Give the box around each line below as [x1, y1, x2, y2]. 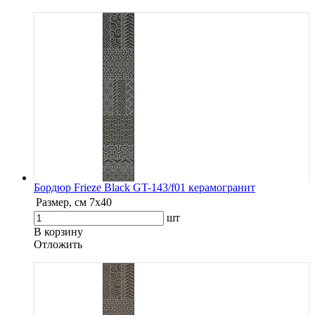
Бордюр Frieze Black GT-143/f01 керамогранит [34, 181, 255, 193]
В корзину [34, 225, 83, 238]
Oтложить [34, 238, 82, 250]
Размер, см [36, 195, 86, 208]
